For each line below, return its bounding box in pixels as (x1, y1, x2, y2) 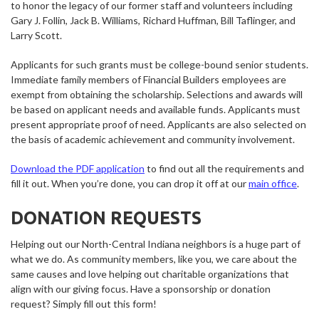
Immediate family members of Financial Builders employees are (11, 73, 286, 85)
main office (249, 177, 297, 189)
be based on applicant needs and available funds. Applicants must (11, 103, 300, 115)
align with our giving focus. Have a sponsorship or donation (11, 283, 271, 295)
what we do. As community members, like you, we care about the (11, 253, 297, 265)
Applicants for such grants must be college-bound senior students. (11, 58, 308, 70)
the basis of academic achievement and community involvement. (11, 132, 295, 145)
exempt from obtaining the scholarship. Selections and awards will (11, 88, 303, 100)
